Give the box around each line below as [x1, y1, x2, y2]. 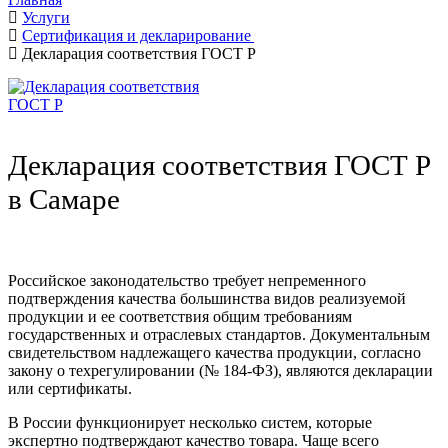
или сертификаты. [8, 380, 132, 398]
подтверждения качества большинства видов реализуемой [8, 290, 406, 308]
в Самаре [8, 183, 120, 216]
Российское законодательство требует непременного [8, 272, 366, 290]
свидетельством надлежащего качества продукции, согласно [8, 344, 421, 362]
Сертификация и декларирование [22, 27, 254, 44]
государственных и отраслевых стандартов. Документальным [8, 326, 430, 344]
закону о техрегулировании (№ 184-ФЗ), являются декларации [8, 362, 433, 380]
